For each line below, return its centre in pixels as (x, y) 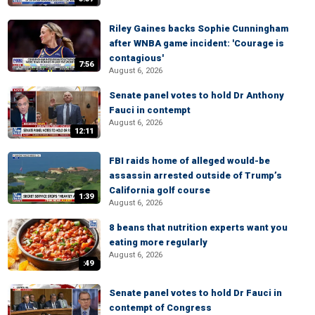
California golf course (160, 190)
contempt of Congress (160, 308)
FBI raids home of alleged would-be (189, 161)
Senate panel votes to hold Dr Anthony (197, 95)
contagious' (136, 58)
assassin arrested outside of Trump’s (195, 175)
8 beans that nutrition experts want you (198, 227)
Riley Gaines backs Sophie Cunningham (199, 28)
